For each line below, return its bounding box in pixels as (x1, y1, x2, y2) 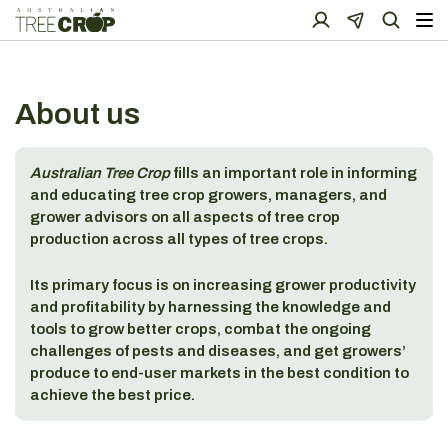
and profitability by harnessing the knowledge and (30, 299, 391, 316)
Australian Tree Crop (30, 165, 173, 182)
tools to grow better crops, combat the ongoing (30, 321, 371, 338)
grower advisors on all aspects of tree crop (30, 209, 340, 226)
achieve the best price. (30, 387, 195, 404)
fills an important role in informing (173, 165, 417, 182)
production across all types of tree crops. (30, 231, 328, 248)
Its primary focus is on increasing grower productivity (30, 277, 416, 294)
